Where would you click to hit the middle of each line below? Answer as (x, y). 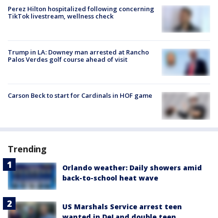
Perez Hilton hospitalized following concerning (81, 9)
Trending (27, 149)
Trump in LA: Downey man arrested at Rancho (78, 52)
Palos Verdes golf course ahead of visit (68, 60)
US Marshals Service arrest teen (122, 206)
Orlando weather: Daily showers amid (132, 167)
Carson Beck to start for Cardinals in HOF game (80, 96)
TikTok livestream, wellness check (61, 16)
